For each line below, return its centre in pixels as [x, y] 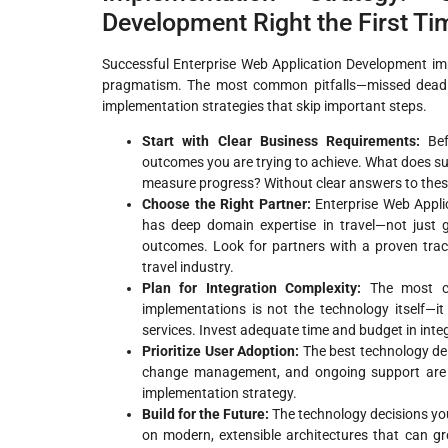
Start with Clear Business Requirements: [281, 140]
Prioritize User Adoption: [221, 350]
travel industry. [188, 266]
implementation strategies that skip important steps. [264, 105]
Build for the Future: [205, 413]
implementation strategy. [219, 392]
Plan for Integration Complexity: [252, 287]
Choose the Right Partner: [226, 203]
